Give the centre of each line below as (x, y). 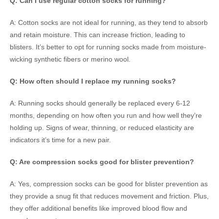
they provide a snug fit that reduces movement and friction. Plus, (109, 196)
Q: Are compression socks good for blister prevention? (102, 162)
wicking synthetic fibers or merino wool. (70, 59)
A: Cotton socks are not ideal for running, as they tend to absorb (109, 23)
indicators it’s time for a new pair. (60, 140)
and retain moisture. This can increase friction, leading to (98, 35)
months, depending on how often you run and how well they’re (106, 116)
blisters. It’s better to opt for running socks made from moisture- (108, 47)
